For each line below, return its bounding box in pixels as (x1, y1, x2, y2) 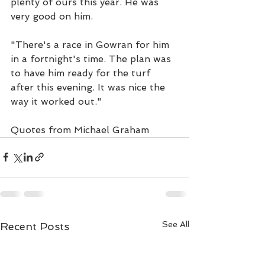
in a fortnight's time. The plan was (11, 53, 174, 64)
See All (162, 219, 189, 229)
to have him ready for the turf (11, 67, 153, 79)
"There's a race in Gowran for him (11, 38, 172, 50)
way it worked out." (11, 95, 102, 107)
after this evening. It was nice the (11, 81, 168, 93)
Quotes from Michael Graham (11, 124, 149, 135)
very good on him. (11, 10, 93, 22)
